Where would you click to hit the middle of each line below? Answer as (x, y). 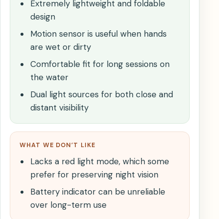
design (43, 17)
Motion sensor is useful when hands (98, 34)
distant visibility (59, 108)
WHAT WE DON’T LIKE (58, 145)
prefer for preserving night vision (94, 175)
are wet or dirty (60, 47)
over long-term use (68, 205)
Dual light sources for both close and (101, 95)
